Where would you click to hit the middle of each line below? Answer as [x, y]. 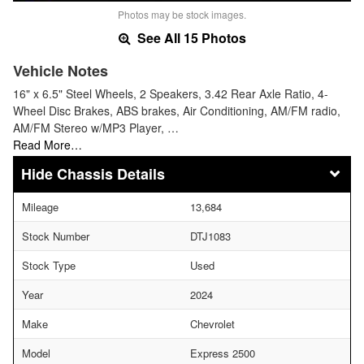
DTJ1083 [210, 236]
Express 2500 [223, 353]
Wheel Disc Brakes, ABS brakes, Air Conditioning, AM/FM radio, [177, 111]
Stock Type [49, 266]
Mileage [40, 207]
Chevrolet [212, 324]
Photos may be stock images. [182, 15]
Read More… [48, 145]
